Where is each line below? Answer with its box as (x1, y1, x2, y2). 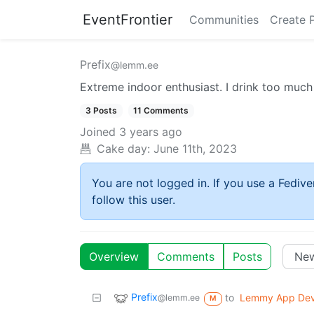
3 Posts (85, 105, 117, 116)
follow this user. (92, 193, 175, 207)
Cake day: (97, 142, 150, 156)
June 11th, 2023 (153, 142, 237, 156)
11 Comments (133, 105, 189, 116)
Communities (189, 13, 259, 27)
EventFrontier (83, 11, 172, 28)
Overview (89, 250, 139, 264)
